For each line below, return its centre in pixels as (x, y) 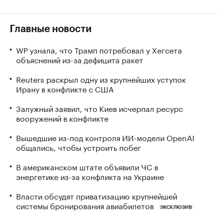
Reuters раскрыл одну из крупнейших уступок (101, 79)
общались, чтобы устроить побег (79, 147)
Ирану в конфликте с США (65, 88)
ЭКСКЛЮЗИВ (176, 207)
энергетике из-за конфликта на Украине (90, 176)
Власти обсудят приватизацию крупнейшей (97, 195)
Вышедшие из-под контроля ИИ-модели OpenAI (105, 137)
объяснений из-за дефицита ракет (80, 59)
